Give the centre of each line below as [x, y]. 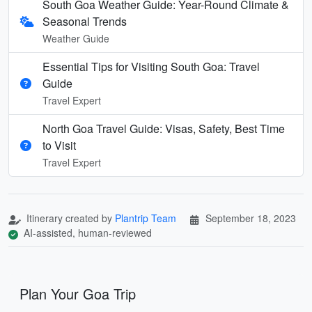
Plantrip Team [146, 218]
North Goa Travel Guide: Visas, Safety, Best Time [164, 128]
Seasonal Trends [85, 21]
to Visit [59, 145]
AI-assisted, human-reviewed [86, 232]
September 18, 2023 [251, 218]
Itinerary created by [69, 218]
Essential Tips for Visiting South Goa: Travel [151, 66]
